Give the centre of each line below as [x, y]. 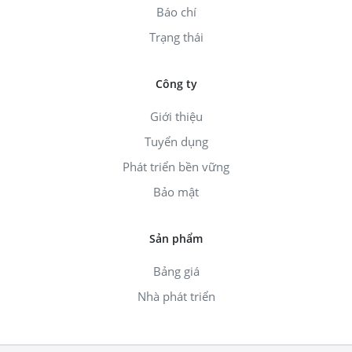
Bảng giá [176, 271]
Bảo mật [176, 192]
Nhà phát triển [176, 297]
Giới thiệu [176, 117]
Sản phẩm [176, 239]
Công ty [176, 84]
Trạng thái [176, 37]
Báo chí [176, 12]
